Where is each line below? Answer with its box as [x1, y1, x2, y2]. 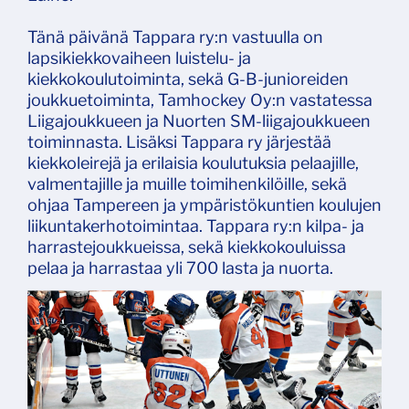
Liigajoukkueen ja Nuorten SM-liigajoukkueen [27, 111, 371, 131]
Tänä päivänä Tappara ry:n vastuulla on [27, 27, 323, 47]
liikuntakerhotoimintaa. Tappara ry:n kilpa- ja [27, 216, 364, 236]
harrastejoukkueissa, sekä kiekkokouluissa [27, 237, 346, 257]
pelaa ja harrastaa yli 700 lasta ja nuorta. [27, 258, 333, 278]
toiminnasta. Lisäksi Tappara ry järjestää [27, 132, 331, 152]
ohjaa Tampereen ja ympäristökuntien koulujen [27, 195, 382, 215]
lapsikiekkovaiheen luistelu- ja [27, 48, 251, 68]
